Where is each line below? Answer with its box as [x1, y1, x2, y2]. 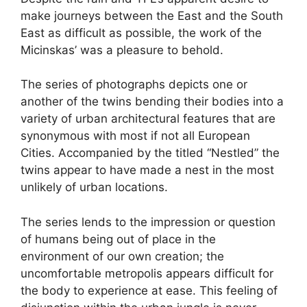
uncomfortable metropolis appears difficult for [21, 266, 273, 280]
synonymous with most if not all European [21, 129, 250, 143]
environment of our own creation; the [21, 249, 224, 263]
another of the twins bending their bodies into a [21, 95, 284, 108]
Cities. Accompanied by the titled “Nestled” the [21, 146, 280, 160]
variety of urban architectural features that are [21, 112, 275, 125]
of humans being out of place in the [21, 232, 216, 246]
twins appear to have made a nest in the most [21, 163, 274, 177]
